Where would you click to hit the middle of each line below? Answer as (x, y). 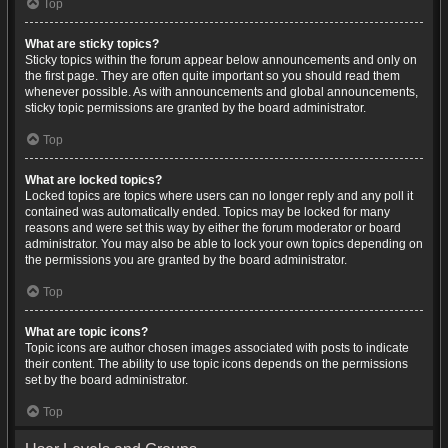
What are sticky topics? (92, 44)
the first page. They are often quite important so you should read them (212, 76)
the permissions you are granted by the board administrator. (186, 260)
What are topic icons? (86, 332)
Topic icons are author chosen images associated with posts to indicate (217, 348)
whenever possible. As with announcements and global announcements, (221, 92)
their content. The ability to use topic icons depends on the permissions (216, 364)
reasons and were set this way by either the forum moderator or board (213, 228)
